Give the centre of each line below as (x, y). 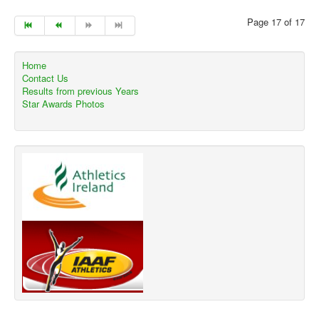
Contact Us (45, 78)
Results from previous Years (80, 91)
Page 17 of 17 (276, 22)
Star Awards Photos (63, 104)
